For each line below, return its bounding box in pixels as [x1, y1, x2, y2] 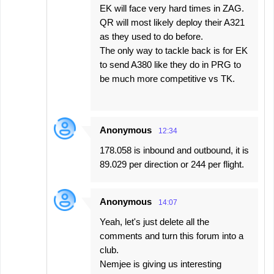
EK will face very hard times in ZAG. [100, 3, 244, 14]
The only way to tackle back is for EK [100, 45, 248, 56]
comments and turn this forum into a [100, 231, 243, 242]
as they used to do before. [100, 31, 203, 42]
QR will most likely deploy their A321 [100, 17, 245, 28]
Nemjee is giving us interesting [100, 259, 221, 270]
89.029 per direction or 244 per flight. [100, 159, 244, 170]
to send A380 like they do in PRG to [100, 59, 241, 70]
